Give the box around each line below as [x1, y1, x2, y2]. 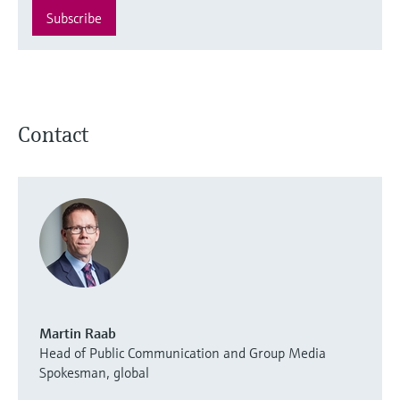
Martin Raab [39, 323, 116, 342]
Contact [18, 121, 88, 148]
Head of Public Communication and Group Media [39, 343, 326, 362]
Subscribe [46, 8, 102, 27]
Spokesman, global [39, 362, 149, 381]
